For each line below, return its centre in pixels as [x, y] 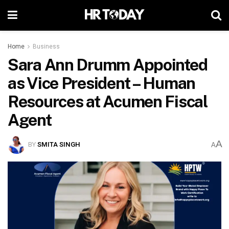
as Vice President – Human [101, 83]
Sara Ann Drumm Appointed [108, 65]
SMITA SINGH [59, 144]
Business [46, 47]
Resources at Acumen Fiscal [108, 101]
